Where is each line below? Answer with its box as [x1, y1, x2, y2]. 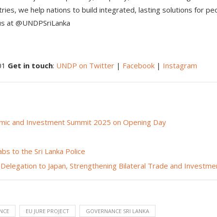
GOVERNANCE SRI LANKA [86, 207, 149, 215]
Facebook [123, 60, 155, 70]
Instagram [163, 60, 197, 70]
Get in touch [8, 60, 53, 70]
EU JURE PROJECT [26, 207, 69, 215]
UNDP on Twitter [56, 60, 114, 70]
